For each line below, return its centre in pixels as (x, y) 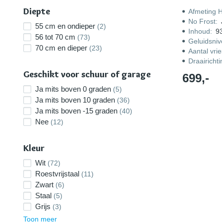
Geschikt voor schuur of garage (87, 74)
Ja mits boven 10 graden (75, 100)
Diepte (37, 11)
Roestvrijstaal (57, 174)
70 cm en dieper (61, 48)
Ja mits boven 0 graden (73, 89)
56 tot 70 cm (55, 37)
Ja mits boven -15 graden (76, 111)
